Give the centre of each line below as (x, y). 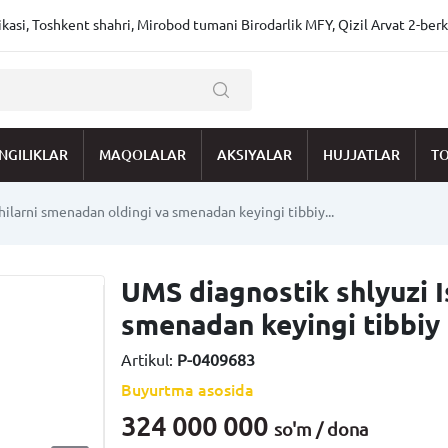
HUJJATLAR (361, 154)
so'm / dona (321, 429)
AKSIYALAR (254, 154)
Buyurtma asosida (188, 390)
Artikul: (149, 360)
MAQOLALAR (142, 154)
